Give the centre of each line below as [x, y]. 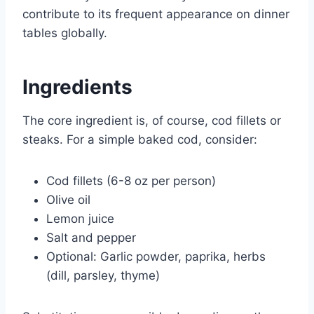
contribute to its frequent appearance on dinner [156, 14]
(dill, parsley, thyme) [103, 275]
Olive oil [68, 199]
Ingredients [77, 87]
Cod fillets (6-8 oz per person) [131, 180]
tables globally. [65, 33]
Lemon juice [80, 218]
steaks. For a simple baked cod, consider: [140, 139]
